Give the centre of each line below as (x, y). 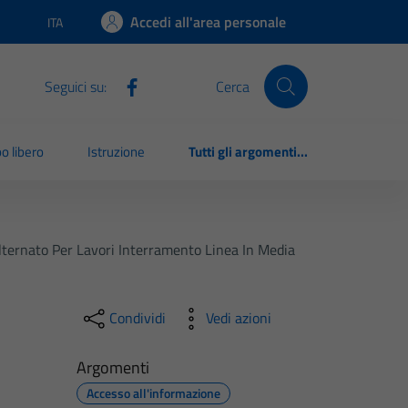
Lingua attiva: (82, 30)
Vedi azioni (238, 318)
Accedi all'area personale (208, 22)
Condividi (137, 318)
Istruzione (117, 152)
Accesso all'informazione (153, 393)
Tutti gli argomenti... (248, 152)
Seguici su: (75, 86)
